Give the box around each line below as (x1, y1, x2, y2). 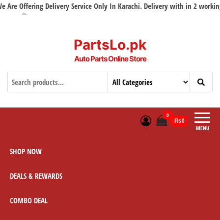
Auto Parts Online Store (74, 54, 146, 63)
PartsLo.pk (74, 36, 146, 53)
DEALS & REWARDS (10, 170, 62, 181)
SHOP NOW (10, 146, 42, 156)
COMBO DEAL (10, 195, 48, 205)
